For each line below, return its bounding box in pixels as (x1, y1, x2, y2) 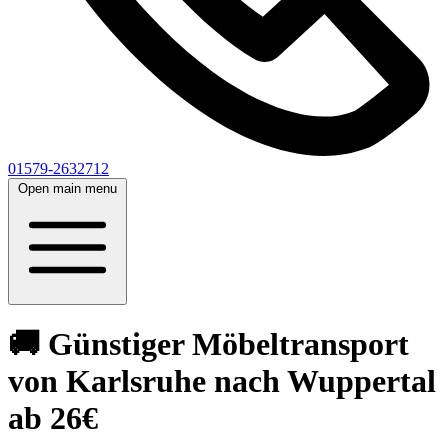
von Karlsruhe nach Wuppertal (8, 363, 436, 400)
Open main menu (18, 181, 117, 196)
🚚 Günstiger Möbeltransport (8, 326, 409, 363)
